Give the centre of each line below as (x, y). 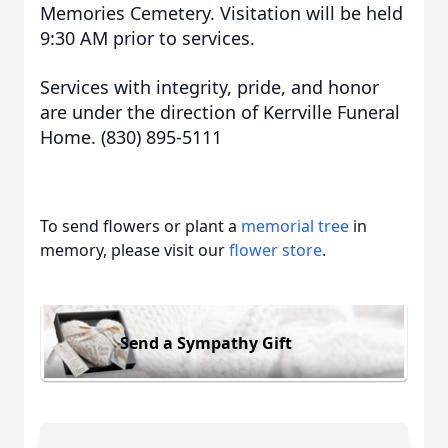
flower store (275, 250)
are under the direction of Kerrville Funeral (220, 112)
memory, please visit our (134, 250)
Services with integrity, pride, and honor (209, 87)
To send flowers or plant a (140, 226)
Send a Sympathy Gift (206, 342)
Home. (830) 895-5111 (131, 137)
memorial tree (295, 226)
